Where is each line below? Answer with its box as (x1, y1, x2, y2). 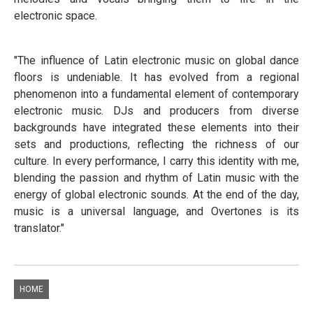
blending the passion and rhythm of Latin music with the (14, 171, 299, 185)
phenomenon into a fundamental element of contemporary (14, 87, 299, 101)
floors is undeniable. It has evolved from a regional (14, 71, 299, 85)
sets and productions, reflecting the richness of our (14, 138, 299, 152)
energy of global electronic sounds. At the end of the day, (14, 188, 299, 202)
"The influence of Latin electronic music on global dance (14, 54, 299, 68)
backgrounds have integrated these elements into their (14, 121, 299, 135)
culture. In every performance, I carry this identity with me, (14, 154, 299, 168)
